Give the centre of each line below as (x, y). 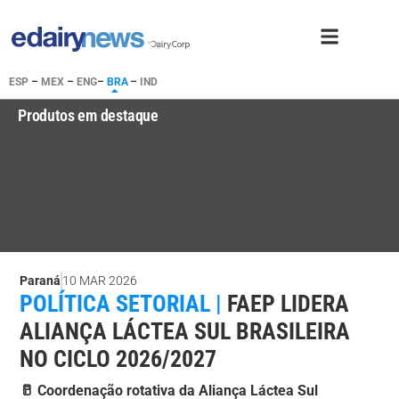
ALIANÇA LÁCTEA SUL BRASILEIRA (185, 332)
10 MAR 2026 (100, 281)
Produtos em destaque (88, 115)
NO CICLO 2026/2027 (118, 359)
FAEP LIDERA (289, 304)
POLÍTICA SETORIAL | (121, 304)
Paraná (41, 281)
